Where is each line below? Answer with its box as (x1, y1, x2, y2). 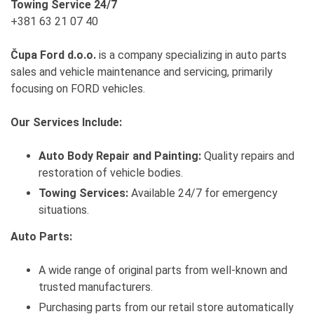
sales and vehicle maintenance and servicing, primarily (11, 65, 273, 79)
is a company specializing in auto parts (96, 48, 287, 62)
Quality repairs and (201, 149, 294, 163)
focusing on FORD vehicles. (11, 82, 145, 96)
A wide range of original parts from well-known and (39, 264, 287, 278)
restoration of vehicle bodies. (39, 166, 183, 180)
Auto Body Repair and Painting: (39, 149, 201, 163)
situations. (39, 203, 89, 217)
